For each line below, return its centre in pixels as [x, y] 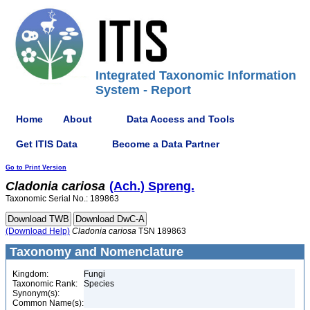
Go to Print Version [36, 167]
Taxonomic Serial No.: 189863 [62, 199]
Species [99, 284]
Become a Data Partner [166, 144]
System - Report [143, 90]
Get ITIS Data [47, 144]
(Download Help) [38, 231]
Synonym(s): [36, 293]
